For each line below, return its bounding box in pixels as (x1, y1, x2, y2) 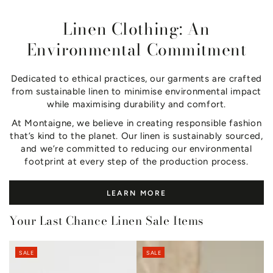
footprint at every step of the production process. (24, 155, 249, 167)
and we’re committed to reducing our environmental (21, 143, 252, 154)
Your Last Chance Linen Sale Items (9, 211, 204, 230)
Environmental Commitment (26, 37, 247, 62)
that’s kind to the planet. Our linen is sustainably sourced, (10, 130, 263, 141)
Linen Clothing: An (63, 16, 210, 41)
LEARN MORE (106, 188, 167, 197)
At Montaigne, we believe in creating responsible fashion (11, 117, 262, 129)
